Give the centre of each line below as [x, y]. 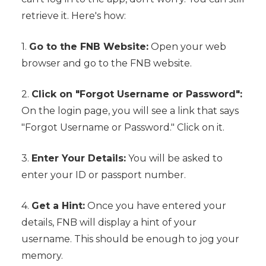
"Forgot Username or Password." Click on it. [123, 128]
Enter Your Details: [78, 159]
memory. [42, 256]
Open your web [187, 47]
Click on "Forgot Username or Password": [137, 94]
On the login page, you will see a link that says [130, 111]
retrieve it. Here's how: [73, 16]
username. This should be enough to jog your [130, 239]
